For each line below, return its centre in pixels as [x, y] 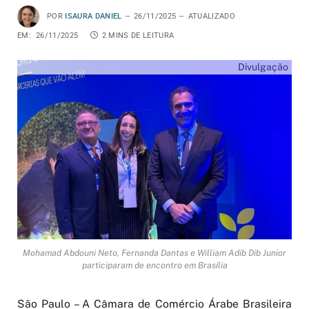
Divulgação [263, 67]
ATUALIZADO [211, 16]
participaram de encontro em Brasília [154, 266]
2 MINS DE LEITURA [138, 36]
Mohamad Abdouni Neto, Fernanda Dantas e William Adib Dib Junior [154, 253]
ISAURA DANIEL [93, 16]
